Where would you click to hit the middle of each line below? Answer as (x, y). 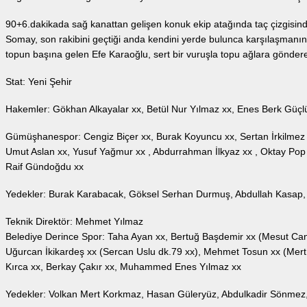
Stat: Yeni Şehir (39, 82)
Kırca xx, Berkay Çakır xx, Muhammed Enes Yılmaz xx (123, 267)
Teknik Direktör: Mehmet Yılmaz (74, 222)
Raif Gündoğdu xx (45, 167)
